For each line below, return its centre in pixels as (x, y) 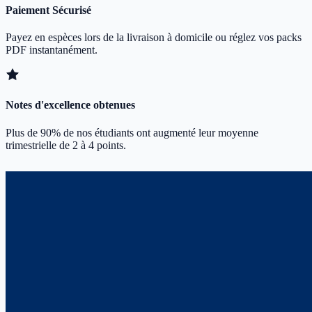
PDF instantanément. (52, 50)
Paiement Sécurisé (48, 10)
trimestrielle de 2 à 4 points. (66, 145)
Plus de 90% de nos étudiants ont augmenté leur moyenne (132, 132)
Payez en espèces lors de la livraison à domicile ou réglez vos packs (154, 38)
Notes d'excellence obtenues (70, 105)
